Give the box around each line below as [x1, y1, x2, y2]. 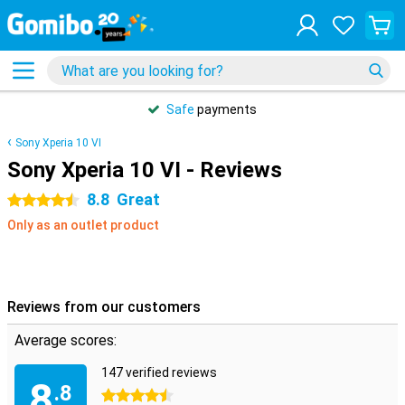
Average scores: [14, 332, 117, 349]
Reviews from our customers [7, 298, 201, 316]
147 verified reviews [101, 365, 217, 380]
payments [194, 102, 257, 117]
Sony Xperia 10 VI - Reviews [7, 157, 282, 183]
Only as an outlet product [7, 218, 159, 232]
